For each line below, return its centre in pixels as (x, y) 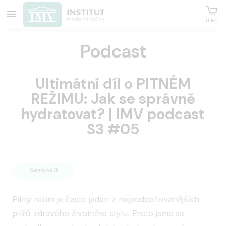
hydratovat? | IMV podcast (113, 114)
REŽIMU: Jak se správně (113, 99)
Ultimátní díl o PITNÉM (113, 83)
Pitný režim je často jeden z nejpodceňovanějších (106, 200)
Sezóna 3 (44, 170)
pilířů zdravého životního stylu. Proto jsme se (98, 214)
